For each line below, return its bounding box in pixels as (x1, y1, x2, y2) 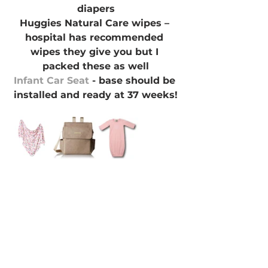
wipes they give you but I (30, 46, 162, 58)
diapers (77, 3, 115, 15)
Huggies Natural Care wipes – (19, 17, 172, 29)
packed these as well (42, 60, 149, 72)
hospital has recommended (25, 32, 166, 44)
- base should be (89, 75, 178, 87)
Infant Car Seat (13, 75, 89, 87)
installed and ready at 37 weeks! (14, 89, 178, 101)
